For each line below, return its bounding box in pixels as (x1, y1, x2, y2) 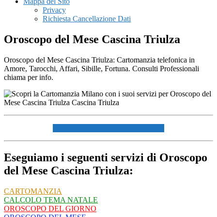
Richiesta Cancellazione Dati (43, 15, 131, 23)
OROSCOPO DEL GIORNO (4, 204, 96, 213)
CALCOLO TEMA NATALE (4, 195, 98, 204)
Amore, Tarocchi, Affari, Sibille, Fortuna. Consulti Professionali (4, 64, 199, 73)
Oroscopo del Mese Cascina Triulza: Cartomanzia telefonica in (4, 55, 195, 64)
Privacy (43, 6, 66, 14)
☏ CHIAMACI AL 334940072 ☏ (53, 124, 164, 132)
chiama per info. (4, 73, 53, 81)
